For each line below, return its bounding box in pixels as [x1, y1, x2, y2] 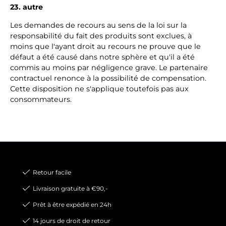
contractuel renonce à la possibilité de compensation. [10, 74, 206, 83]
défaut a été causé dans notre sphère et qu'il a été [10, 52, 195, 62]
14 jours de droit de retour [32, 217, 110, 224]
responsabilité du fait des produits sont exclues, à [10, 31, 192, 40]
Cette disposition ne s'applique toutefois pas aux [10, 84, 189, 93]
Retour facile [32, 168, 71, 176]
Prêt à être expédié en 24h [32, 201, 111, 208]
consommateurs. [10, 95, 72, 104]
